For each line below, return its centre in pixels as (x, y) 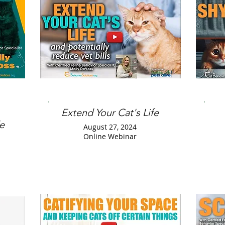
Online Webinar (110, 136)
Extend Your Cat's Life (110, 113)
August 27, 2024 (110, 127)
